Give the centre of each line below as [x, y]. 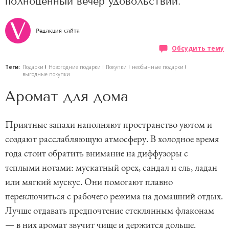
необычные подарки [158, 67]
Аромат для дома [67, 96]
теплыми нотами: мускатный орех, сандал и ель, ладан [111, 167]
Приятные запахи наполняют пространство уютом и [109, 124]
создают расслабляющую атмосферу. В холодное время [112, 139]
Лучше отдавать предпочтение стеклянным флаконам [110, 210]
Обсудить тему [198, 48]
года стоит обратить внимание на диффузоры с [97, 153]
